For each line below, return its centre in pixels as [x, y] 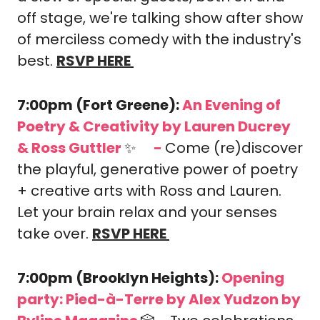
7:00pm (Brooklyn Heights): [119, 278]
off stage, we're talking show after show [160, 18]
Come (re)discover [234, 148]
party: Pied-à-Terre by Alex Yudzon [148, 299]
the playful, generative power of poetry [157, 169]
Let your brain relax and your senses [147, 212]
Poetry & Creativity [88, 126]
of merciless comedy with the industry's [159, 39]
